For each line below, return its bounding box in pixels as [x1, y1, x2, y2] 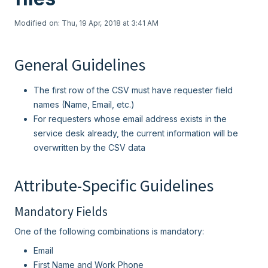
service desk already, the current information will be [33, 128, 238, 138]
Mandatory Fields [14, 203, 108, 220]
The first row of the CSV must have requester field [33, 85, 233, 95]
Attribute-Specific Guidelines [14, 175, 214, 196]
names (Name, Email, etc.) [33, 99, 135, 109]
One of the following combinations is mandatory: [14, 226, 204, 236]
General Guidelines [14, 54, 145, 75]
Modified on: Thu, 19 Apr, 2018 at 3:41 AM [14, 19, 159, 28]
